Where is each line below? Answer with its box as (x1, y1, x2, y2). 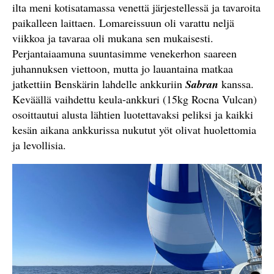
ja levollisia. (12, 138, 66, 152)
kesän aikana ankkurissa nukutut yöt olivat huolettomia (12, 122, 256, 137)
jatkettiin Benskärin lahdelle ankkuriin (12, 76, 185, 91)
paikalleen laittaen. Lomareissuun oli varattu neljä (12, 15, 234, 30)
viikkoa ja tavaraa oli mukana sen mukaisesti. (12, 31, 213, 45)
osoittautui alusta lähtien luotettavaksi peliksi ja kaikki (12, 107, 253, 122)
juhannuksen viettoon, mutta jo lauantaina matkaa (12, 61, 233, 76)
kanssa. (221, 76, 254, 91)
